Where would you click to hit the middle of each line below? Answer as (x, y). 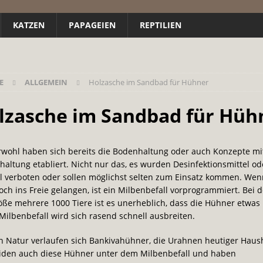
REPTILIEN (161, 25)
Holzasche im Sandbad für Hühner (148, 82)
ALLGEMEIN (46, 82)
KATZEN (29, 25)
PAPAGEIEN (92, 25)
